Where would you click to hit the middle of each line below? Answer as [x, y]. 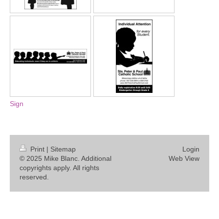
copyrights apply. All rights [59, 168]
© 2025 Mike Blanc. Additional [66, 158]
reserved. [34, 177]
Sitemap [63, 149]
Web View [184, 158]
